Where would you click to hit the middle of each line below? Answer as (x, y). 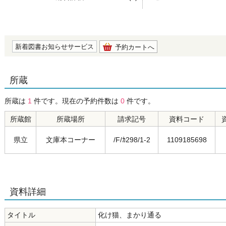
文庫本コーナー (71, 140)
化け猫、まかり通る (130, 215)
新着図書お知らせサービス (54, 47)
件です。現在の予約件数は (76, 101)
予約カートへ (135, 47)
